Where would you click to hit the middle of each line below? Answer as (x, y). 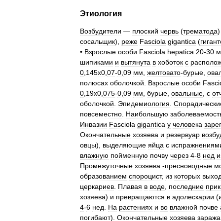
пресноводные (188, 166)
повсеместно (101, 114)
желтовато (164, 73)
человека (187, 124)
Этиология (101, 14)
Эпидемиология (144, 104)
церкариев (97, 186)
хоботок (170, 62)
